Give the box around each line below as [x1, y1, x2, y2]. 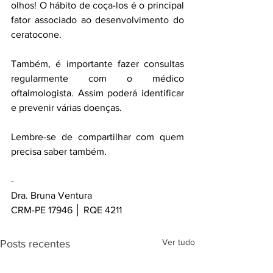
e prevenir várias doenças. [11, 102, 122, 113]
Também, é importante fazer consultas [11, 58, 184, 69]
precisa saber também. [11, 146, 107, 157]
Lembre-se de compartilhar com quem [11, 132, 184, 143]
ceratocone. [11, 29, 62, 40]
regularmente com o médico [11, 73, 184, 84]
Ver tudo [162, 237, 195, 247]
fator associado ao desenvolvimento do [11, 15, 184, 26]
